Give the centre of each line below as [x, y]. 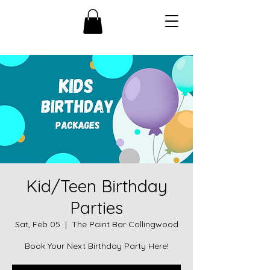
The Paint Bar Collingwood [125, 224]
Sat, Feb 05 [37, 224]
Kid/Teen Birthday [96, 186]
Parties [96, 207]
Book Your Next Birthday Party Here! [96, 246]
